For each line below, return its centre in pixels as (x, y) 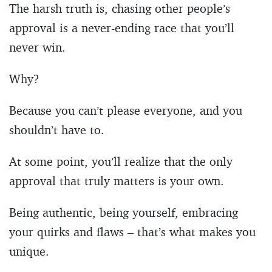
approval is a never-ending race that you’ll (122, 27)
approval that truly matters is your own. (117, 180)
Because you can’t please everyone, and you (126, 110)
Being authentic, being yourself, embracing (124, 212)
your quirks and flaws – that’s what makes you (132, 231)
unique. (29, 251)
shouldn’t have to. (57, 129)
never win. (37, 47)
